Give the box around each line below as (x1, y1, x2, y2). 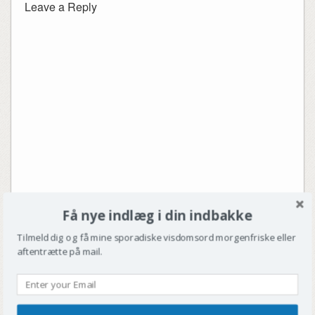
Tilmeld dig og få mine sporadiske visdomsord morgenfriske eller (17, 231, 296, 244)
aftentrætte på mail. (17, 245, 103, 258)
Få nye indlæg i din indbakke (62, 205, 253, 224)
